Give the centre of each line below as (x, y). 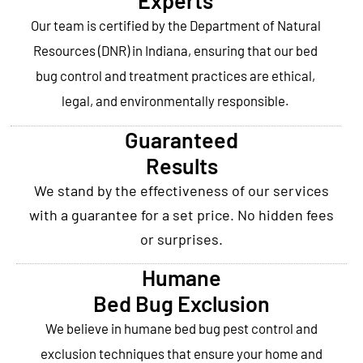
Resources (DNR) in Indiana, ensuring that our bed (175, 51)
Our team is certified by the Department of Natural (175, 26)
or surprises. (181, 239)
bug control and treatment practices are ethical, (175, 76)
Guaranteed (181, 140)
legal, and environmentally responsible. (175, 101)
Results (181, 166)
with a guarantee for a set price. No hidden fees (181, 215)
